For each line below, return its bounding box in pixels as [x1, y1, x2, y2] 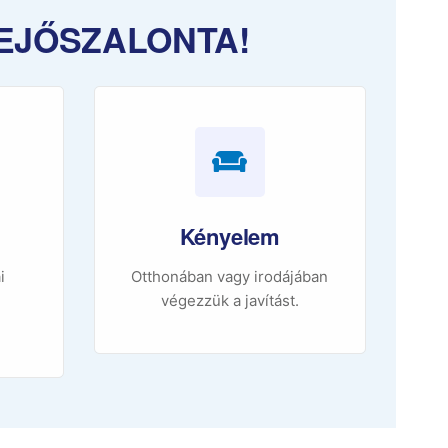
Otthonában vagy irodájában [131, 267, 329, 287]
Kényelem [179, 220, 280, 253]
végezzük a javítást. [160, 291, 299, 311]
